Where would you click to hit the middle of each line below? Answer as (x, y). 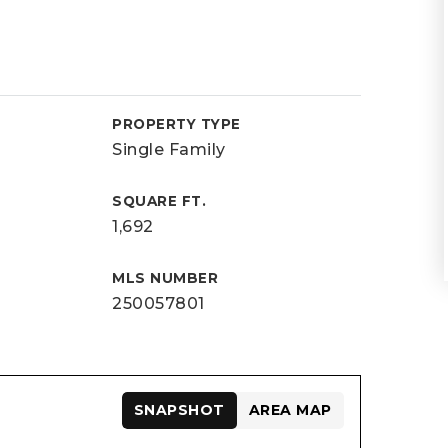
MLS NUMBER (165, 278)
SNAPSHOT (179, 410)
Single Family (169, 149)
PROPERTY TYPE (176, 124)
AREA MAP (290, 410)
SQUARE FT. (159, 201)
